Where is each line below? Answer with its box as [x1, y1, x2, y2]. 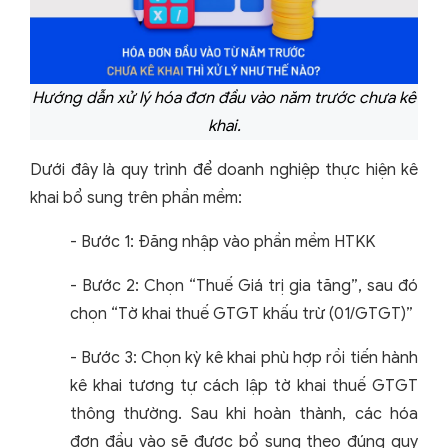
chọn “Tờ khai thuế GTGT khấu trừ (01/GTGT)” [70, 304, 413, 325]
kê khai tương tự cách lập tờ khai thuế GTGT [70, 376, 418, 397]
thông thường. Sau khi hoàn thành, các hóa [70, 404, 418, 425]
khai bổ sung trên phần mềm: [30, 188, 242, 209]
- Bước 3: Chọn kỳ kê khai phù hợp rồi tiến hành [70, 348, 418, 369]
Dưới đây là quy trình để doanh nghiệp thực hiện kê [30, 160, 418, 181]
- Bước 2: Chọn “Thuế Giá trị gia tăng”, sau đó [70, 276, 418, 297]
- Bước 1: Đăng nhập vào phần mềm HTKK [70, 232, 375, 253]
